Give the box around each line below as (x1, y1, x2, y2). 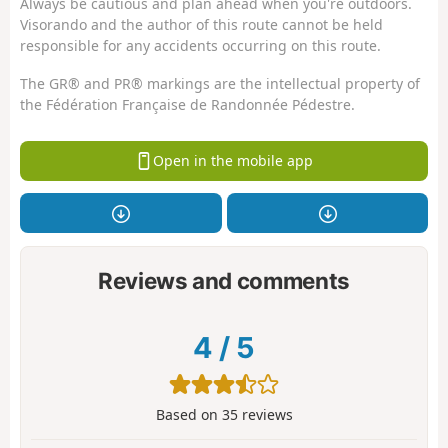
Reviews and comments (97, 267, 351, 295)
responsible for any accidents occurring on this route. (20, 35, 381, 55)
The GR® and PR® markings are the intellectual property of (20, 74, 420, 94)
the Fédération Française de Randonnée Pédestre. (20, 95, 355, 115)
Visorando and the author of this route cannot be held (20, 14, 383, 34)
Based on (155, 404, 222, 424)
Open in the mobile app (152, 151, 313, 171)
